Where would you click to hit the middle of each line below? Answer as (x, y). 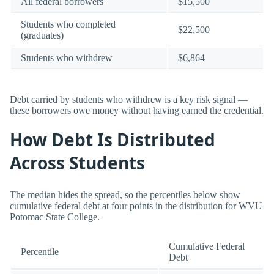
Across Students (77, 162)
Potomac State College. (55, 217)
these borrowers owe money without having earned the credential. (137, 110)
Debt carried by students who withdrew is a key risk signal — (129, 99)
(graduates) (42, 35)
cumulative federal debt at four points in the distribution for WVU (136, 206)
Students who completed (68, 24)
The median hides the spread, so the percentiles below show (125, 195)
